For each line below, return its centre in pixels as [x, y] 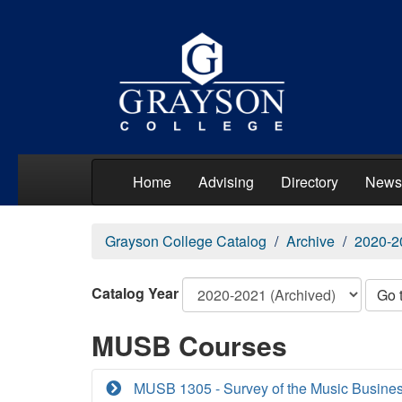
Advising [226, 182]
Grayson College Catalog [186, 241]
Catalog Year [135, 293]
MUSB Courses [189, 345]
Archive [310, 241]
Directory [310, 182]
